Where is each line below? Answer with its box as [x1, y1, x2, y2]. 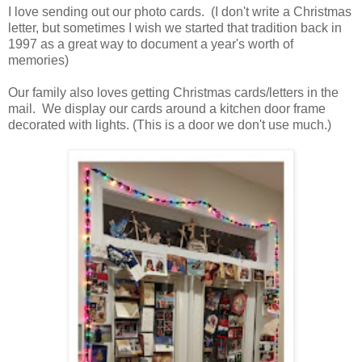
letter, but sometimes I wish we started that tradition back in [8, 20, 342, 35]
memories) [8, 53, 69, 67]
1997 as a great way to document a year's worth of [8, 36, 293, 51]
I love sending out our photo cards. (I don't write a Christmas [8, 4, 351, 19]
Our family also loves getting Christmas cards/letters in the [8, 85, 339, 99]
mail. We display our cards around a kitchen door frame [8, 101, 326, 116]
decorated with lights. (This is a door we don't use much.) [8, 117, 331, 132]
